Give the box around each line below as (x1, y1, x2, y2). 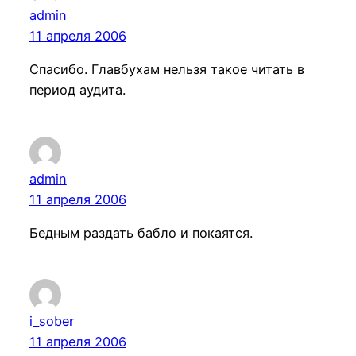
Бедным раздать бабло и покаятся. (29, 224, 253, 241)
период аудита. (29, 82, 126, 99)
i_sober (29, 312, 74, 329)
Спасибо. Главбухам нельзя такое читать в (29, 61, 304, 78)
